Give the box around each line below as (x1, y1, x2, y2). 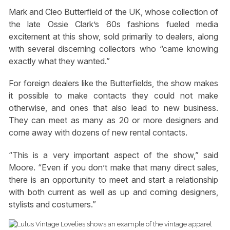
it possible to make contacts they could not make (8, 90, 219, 101)
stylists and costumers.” (8, 199, 96, 209)
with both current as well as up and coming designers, (8, 186, 219, 197)
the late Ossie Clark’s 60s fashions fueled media (8, 19, 219, 30)
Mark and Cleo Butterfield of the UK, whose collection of (8, 7, 219, 17)
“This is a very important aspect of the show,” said (8, 149, 219, 160)
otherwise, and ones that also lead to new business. (8, 103, 219, 113)
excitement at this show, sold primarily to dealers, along (8, 31, 219, 42)
